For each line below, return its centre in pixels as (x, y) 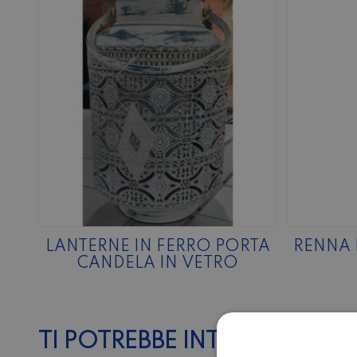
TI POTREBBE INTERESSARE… (192, 342)
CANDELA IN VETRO (157, 264)
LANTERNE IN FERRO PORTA (157, 247)
